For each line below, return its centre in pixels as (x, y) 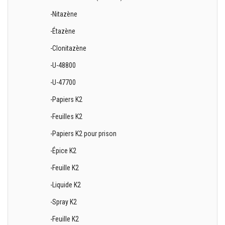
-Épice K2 (64, 151)
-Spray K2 (64, 202)
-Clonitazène (69, 48)
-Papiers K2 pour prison (84, 134)
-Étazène (63, 31)
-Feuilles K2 (67, 117)
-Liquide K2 (66, 185)
